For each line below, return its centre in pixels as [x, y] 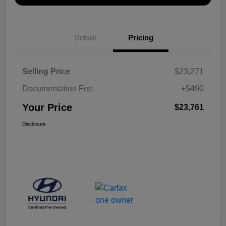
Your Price [47, 107]
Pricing [141, 37]
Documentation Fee [58, 88]
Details [85, 37]
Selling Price [46, 71]
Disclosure [34, 124]
